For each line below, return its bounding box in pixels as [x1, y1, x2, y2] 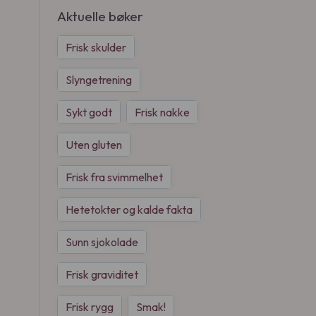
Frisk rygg [66, 300, 114, 314]
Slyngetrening [66, 73, 132, 87]
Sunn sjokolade [66, 235, 138, 249]
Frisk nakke [135, 105, 190, 119]
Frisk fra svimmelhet [66, 170, 163, 184]
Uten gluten [66, 138, 122, 152]
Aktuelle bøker [57, 8, 143, 25]
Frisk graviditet [66, 267, 138, 281]
